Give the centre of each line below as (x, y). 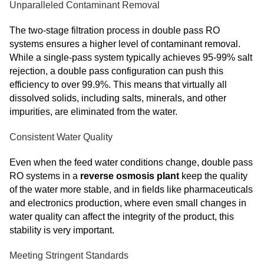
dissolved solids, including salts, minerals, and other (118, 98)
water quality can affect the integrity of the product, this (122, 217)
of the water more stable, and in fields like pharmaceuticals (131, 189)
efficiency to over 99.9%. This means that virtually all (118, 85)
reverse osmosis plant (130, 176)
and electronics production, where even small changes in (128, 203)
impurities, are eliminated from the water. (93, 112)
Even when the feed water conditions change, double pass (131, 162)
